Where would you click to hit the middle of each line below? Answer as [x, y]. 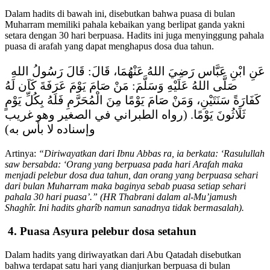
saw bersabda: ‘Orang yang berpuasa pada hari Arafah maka [124, 165]
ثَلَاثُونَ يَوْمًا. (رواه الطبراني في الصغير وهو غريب [125, 115]
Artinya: [22, 154]
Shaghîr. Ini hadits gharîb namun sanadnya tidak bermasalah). [126, 208]
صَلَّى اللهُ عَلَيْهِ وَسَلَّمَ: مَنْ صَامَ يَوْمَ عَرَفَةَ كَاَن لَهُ [121, 86]
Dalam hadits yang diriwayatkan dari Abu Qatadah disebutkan [123, 254]
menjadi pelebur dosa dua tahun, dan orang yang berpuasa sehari [131, 175]
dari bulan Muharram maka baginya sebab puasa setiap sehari [125, 186]
